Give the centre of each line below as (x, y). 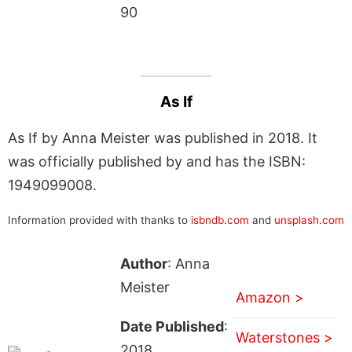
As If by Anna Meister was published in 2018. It (163, 137)
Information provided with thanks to (99, 220)
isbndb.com (220, 220)
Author (143, 263)
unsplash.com (309, 220)
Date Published (172, 326)
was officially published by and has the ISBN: (157, 161)
